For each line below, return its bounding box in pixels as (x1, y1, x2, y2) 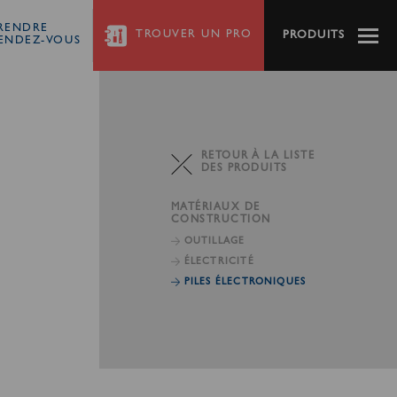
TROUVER (135, 29, 202, 41)
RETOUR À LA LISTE (200, 151, 315, 162)
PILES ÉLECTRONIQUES (183, 276, 307, 287)
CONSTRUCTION (170, 214, 271, 226)
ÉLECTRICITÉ (183, 256, 254, 267)
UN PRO (201, 29, 253, 41)
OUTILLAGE (183, 236, 245, 246)
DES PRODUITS (200, 163, 288, 175)
